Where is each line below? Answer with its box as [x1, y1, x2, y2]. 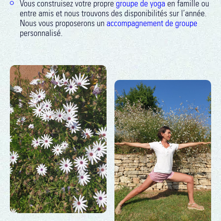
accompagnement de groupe [107, 18, 197, 29]
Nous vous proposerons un [20, 18, 107, 29]
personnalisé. [20, 28, 63, 38]
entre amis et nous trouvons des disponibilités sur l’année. [20, 8, 207, 19]
